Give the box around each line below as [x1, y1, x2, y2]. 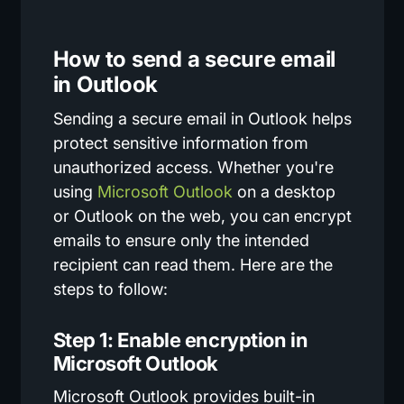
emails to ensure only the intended [52, 230, 309, 250]
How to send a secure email [52, 45, 336, 72]
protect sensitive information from [52, 133, 308, 152]
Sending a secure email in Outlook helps [52, 108, 352, 128]
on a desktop [232, 181, 335, 201]
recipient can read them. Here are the [52, 254, 333, 274]
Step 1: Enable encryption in [52, 327, 308, 352]
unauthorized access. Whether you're [52, 157, 334, 177]
